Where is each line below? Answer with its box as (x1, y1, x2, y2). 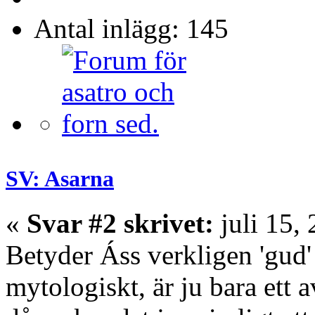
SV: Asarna (6, 166, 114, 192)
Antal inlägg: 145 (34, 13, 229, 44)
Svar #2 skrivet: (27, 208, 214, 239)
